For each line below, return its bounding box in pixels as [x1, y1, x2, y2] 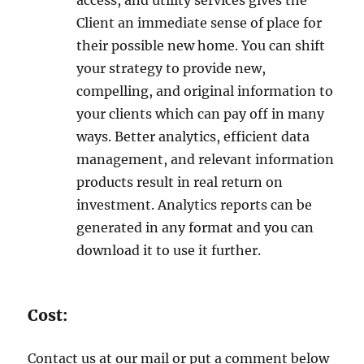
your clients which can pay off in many [76, 106, 325, 122]
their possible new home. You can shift [76, 37, 326, 54]
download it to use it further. [76, 242, 262, 258]
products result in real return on [76, 174, 284, 190]
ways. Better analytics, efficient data [76, 128, 310, 145]
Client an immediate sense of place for [76, 15, 323, 31]
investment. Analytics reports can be [76, 197, 313, 213]
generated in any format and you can [76, 219, 314, 236]
